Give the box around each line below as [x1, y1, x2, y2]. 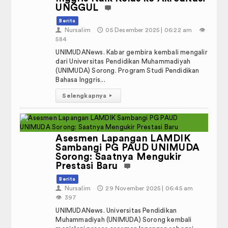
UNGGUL [55, 3, 99, 13]
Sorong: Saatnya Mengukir [55, 152, 182, 162]
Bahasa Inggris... [55, 76, 105, 83]
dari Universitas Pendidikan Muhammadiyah [55, 58, 191, 65]
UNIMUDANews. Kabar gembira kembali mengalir [55, 49, 208, 55]
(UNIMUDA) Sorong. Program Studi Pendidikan [55, 67, 199, 74]
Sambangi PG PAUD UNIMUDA [55, 143, 200, 153]
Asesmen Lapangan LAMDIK [55, 134, 191, 144]
